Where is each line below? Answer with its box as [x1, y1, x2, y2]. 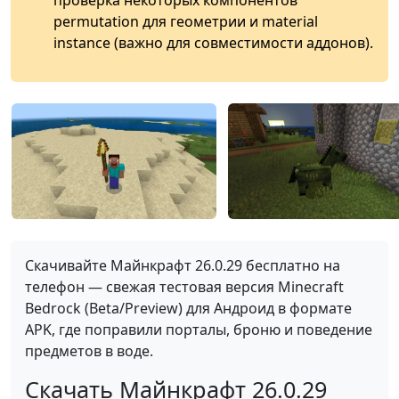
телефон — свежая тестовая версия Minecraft [25, 277, 344, 297]
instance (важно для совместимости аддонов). [53, 33, 373, 53]
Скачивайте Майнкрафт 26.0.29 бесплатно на [25, 256, 340, 275]
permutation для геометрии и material [53, 12, 318, 31]
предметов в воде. [25, 341, 153, 361]
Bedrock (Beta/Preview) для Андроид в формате [25, 298, 352, 318]
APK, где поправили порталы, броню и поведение [25, 320, 372, 339]
